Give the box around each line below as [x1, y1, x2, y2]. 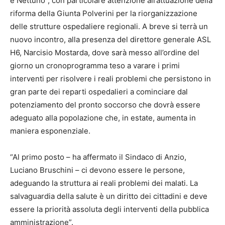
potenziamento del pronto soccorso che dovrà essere [10, 100, 200, 110]
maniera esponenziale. [10, 126, 90, 136]
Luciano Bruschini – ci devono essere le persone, [10, 165, 185, 175]
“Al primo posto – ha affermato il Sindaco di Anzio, [10, 152, 186, 162]
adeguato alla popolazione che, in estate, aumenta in [10, 113, 196, 123]
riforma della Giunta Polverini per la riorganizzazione [10, 9, 197, 19]
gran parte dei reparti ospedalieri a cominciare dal [10, 87, 188, 97]
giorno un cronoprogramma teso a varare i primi [10, 61, 180, 71]
